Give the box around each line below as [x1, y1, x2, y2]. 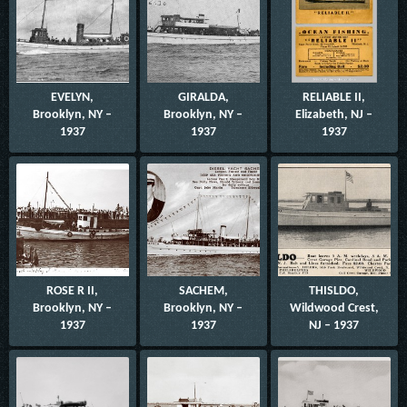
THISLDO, [309, 283, 360, 298]
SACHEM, [178, 283, 228, 298]
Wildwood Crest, [289, 301, 379, 315]
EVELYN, [51, 90, 94, 104]
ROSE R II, [46, 283, 99, 298]
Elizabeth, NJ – [295, 107, 373, 122]
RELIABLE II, [303, 90, 366, 104]
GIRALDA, [177, 90, 229, 104]
